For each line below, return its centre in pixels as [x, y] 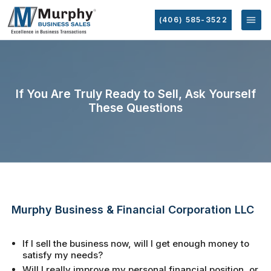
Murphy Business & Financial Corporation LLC [133, 209]
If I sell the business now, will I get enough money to [136, 243]
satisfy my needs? [63, 255]
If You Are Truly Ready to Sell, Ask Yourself [135, 94]
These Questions [135, 108]
